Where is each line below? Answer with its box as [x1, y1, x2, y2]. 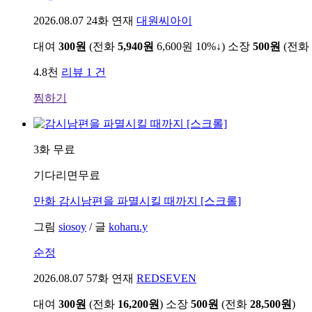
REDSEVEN [136, 272, 196, 284]
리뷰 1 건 [61, 65, 106, 78]
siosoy [58, 220, 86, 233]
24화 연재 [86, 14, 134, 26]
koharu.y [109, 220, 148, 233]
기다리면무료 [33, 169, 100, 181]
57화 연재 [86, 272, 134, 284]
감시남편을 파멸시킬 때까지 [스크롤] [56, 194, 241, 207]
